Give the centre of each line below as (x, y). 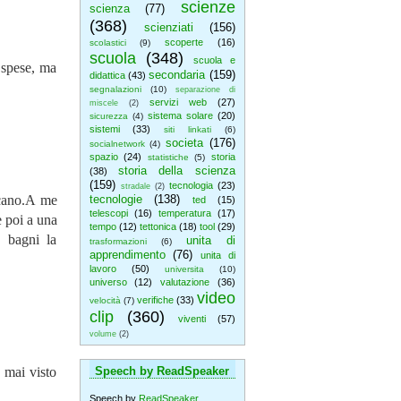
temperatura (184, 213)
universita (184, 269)
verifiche (155, 300)
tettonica (158, 226)
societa (184, 143)
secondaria (177, 75)
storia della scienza (176, 171)
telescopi (108, 213)
